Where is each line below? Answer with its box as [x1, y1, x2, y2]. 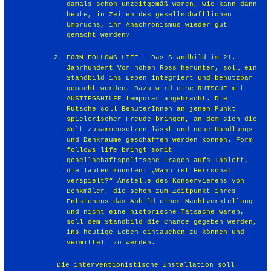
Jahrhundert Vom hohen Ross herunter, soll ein [66, 64, 257, 71]
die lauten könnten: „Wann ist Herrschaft [66, 166, 236, 174]
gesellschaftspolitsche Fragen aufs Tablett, [66, 156, 249, 164]
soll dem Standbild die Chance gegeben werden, [66, 218, 257, 226]
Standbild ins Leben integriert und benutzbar [66, 74, 253, 82]
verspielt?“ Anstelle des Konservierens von [66, 177, 244, 184]
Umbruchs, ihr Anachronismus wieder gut [66, 21, 227, 28]
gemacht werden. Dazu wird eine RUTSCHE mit [66, 84, 244, 92]
